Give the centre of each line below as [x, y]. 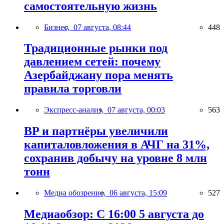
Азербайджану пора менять [98, 75]
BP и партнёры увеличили [96, 131]
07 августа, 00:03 [136, 110]
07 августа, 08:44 [102, 27]
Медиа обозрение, [77, 193]
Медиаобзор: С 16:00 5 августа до [114, 214]
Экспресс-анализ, [76, 110]
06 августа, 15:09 [138, 193]
